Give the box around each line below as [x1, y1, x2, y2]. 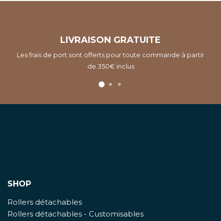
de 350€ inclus [87, 62, 134, 70]
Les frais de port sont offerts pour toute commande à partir [17, 50, 204, 59]
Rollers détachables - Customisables [7, 209, 144, 219]
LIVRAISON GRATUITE [60, 34, 161, 45]
